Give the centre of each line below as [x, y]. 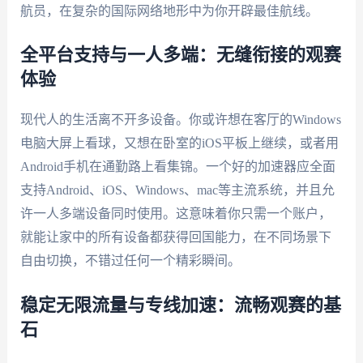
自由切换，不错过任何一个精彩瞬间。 [130, 261]
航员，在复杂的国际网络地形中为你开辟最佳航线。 [169, 11]
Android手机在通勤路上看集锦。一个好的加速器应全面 [177, 167]
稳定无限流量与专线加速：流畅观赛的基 [180, 305]
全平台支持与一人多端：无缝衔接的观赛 [180, 56]
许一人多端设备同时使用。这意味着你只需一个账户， [175, 214]
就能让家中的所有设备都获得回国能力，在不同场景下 [175, 237]
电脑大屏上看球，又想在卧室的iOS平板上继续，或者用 [179, 143]
